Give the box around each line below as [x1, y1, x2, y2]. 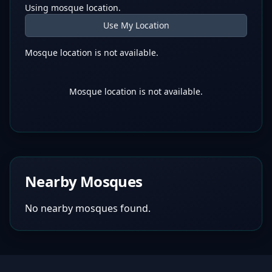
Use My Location [103, 19, 169, 31]
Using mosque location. [25, 2, 121, 13]
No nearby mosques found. [25, 202, 151, 215]
